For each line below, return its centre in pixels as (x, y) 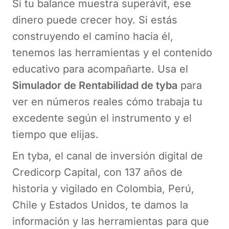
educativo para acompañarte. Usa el (100, 69)
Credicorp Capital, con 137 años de (97, 172)
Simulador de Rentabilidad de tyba (95, 85)
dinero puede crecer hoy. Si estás (95, 20)
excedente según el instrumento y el (102, 118)
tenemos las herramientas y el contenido (112, 52)
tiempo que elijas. (55, 134)
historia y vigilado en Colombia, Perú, (103, 188)
